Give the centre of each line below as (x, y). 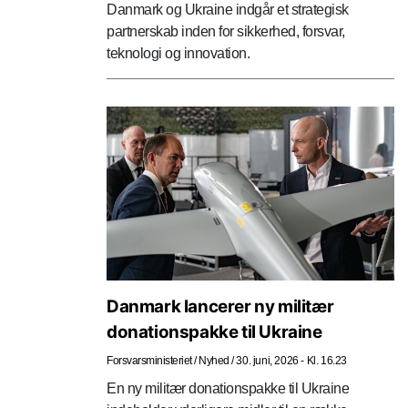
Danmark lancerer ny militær (220, 306)
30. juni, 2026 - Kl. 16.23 (291, 360)
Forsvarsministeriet (149, 360)
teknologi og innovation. (178, 53)
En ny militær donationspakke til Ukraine (228, 388)
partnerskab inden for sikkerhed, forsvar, (226, 31)
